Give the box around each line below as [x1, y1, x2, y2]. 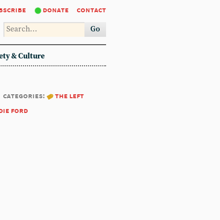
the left [55, 91, 84, 100]
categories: [3, 91, 46, 100]
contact [77, 5, 106, 14]
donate [43, 5, 69, 14]
